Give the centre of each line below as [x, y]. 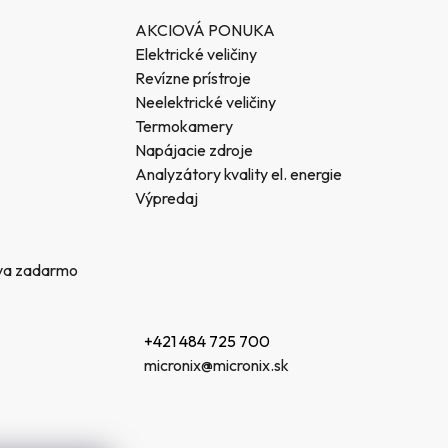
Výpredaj [167, 197]
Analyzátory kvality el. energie [239, 173]
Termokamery [184, 125]
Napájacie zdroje [194, 149]
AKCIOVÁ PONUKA [205, 29]
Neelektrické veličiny [206, 101]
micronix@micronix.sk [216, 364]
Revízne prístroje [193, 77]
